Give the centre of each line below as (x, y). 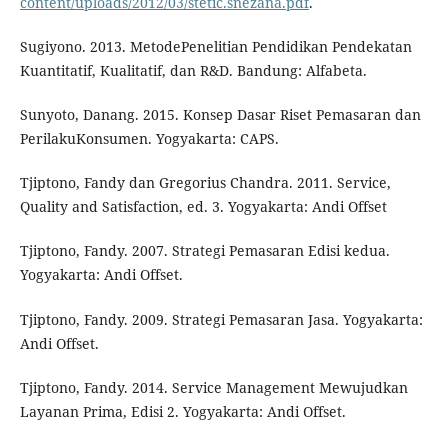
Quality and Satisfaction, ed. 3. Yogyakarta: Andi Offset (203, 207)
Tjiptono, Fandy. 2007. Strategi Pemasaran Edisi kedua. (204, 251)
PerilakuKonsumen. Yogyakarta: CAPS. (149, 139)
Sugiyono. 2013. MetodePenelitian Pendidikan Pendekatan (215, 47)
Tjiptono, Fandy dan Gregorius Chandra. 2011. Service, (205, 183)
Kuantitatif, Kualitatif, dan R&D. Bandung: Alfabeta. (193, 71)
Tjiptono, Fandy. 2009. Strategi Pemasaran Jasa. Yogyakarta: (221, 319)
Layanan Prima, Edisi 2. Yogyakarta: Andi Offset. (182, 411)
